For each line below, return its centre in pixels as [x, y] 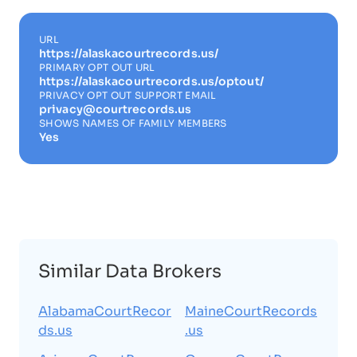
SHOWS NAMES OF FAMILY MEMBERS [133, 123]
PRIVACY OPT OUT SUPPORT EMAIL [128, 95]
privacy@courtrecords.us [116, 109]
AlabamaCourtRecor [105, 311]
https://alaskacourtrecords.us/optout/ [151, 81]
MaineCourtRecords [251, 311]
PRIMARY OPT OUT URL [97, 67]
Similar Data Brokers [130, 271]
